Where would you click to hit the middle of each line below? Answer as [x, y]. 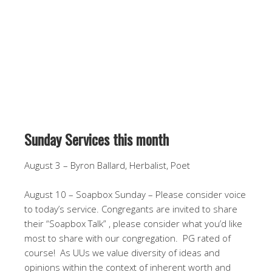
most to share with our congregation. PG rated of [127, 238]
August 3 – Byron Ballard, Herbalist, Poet [107, 165]
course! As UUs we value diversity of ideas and [122, 253]
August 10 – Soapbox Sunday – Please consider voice [135, 194]
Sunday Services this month [97, 139]
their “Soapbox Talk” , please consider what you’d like [133, 223]
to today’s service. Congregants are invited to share [131, 209]
